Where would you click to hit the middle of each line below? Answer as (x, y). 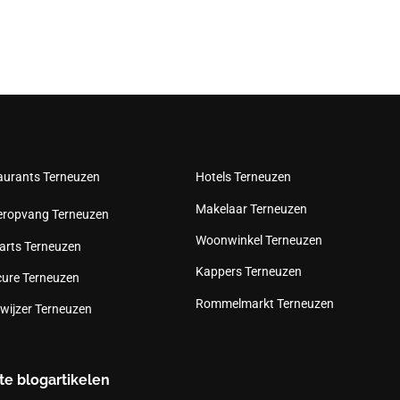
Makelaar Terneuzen (252, 208)
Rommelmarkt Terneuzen (265, 303)
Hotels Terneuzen (244, 177)
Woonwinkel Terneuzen (259, 240)
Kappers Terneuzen (249, 272)
